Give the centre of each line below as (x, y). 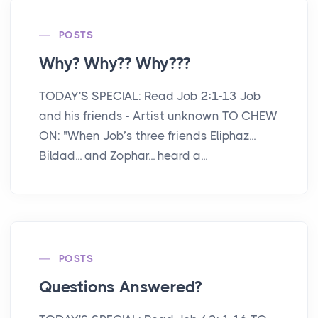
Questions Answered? (121, 287)
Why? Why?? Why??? (115, 64)
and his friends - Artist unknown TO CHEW (158, 116)
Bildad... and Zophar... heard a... (123, 156)
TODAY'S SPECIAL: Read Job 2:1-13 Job (150, 96)
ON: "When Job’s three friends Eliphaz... (147, 136)
